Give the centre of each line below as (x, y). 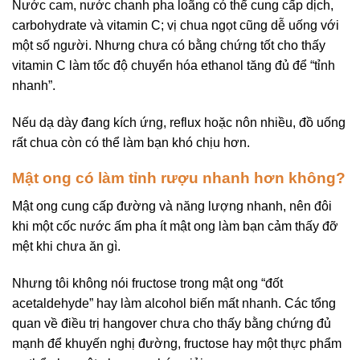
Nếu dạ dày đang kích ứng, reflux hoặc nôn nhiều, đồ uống (179, 122)
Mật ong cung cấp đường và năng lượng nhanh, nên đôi (172, 206)
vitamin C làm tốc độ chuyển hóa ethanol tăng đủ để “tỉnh (174, 65)
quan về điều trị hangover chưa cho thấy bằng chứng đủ (172, 323)
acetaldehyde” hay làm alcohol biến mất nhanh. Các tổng (174, 303)
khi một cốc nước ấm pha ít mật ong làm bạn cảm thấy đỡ (175, 226)
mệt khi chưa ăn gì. (66, 246)
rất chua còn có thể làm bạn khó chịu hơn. (131, 142)
